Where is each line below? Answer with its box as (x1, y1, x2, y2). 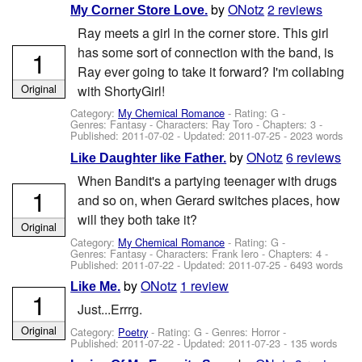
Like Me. (70, 279, 121, 293)
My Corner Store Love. (70, 2, 208, 17)
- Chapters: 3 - (253, 116, 323, 133)
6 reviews (286, 147, 342, 166)
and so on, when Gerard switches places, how (77, 191, 340, 210)
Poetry (118, 323, 149, 339)
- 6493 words (280, 256, 343, 272)
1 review (180, 276, 229, 295)
